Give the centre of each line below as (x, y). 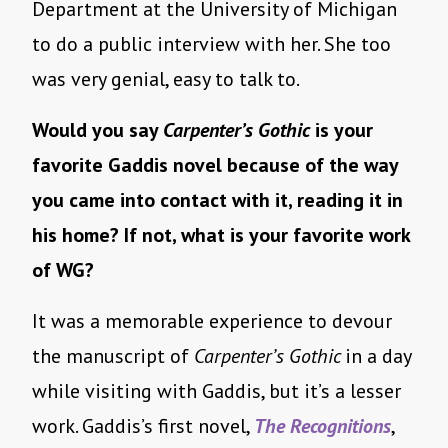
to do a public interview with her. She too (211, 44)
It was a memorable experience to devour (212, 321)
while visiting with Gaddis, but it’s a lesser (216, 391)
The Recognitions (322, 426)
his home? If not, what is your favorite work (221, 235)
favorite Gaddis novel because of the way (215, 165)
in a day (378, 356)
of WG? (63, 270)
